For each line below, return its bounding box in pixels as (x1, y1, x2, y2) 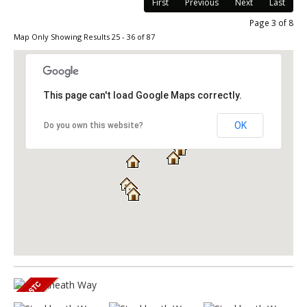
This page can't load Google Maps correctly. (42, 89, 242, 101)
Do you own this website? (43, 120, 143, 130)
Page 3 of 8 (249, 16, 293, 28)
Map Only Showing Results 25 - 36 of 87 (14, 31, 155, 42)
